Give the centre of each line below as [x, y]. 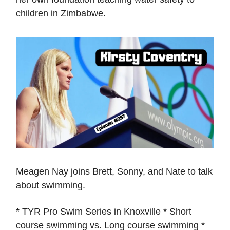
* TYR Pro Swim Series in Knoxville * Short [104, 211]
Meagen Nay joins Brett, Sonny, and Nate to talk [114, 171]
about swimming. [51, 185]
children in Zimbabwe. [61, 13]
